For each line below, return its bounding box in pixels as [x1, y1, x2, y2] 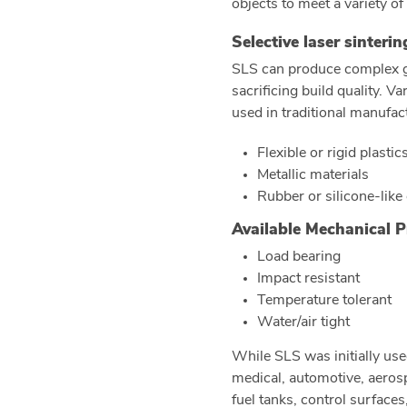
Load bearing [257, 250, 341, 264]
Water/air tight [257, 315, 350, 330]
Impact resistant [257, 272, 360, 286]
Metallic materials [257, 168, 369, 183]
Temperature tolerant [257, 293, 392, 308]
